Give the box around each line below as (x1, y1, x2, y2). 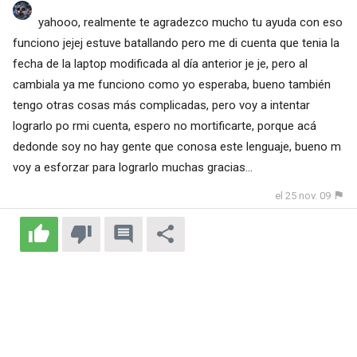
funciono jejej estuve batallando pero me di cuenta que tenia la (12, 36, 339, 51)
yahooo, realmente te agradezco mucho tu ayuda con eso (37, 15, 343, 30)
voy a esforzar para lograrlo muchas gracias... (12, 160, 253, 175)
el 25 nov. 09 (275, 190, 331, 202)
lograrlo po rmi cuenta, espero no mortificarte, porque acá (12, 119, 316, 134)
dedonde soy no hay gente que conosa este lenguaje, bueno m (12, 139, 341, 155)
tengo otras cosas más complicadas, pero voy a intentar (12, 98, 310, 113)
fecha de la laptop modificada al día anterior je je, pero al (12, 57, 308, 72)
